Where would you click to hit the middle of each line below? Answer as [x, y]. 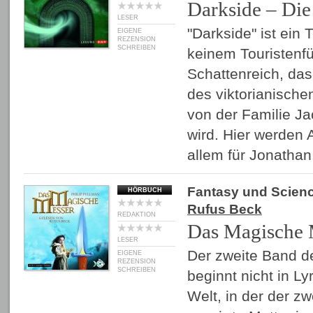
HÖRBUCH [145, 190]
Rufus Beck [225, 209]
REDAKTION [137, 214]
